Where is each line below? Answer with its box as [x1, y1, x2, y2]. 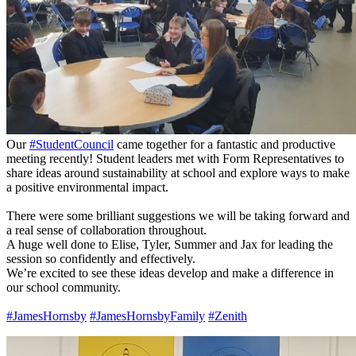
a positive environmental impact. [6, 180, 168, 194]
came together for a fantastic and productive [114, 137, 335, 151]
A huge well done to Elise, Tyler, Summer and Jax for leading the [6, 237, 333, 251]
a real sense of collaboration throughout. [6, 222, 207, 237]
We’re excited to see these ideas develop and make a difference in [6, 265, 334, 280]
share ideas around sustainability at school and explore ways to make [6, 165, 350, 180]
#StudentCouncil [29, 137, 114, 151]
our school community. [6, 280, 121, 294]
